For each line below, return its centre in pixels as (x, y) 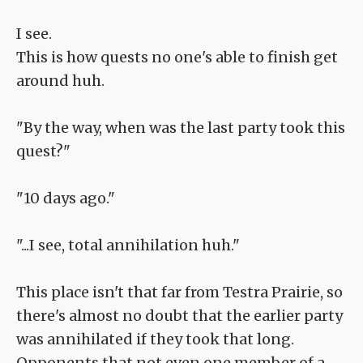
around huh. (60, 81)
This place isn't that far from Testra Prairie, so (179, 293)
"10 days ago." (66, 199)
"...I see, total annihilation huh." (128, 246)
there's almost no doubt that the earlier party (179, 316)
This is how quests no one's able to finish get (177, 58)
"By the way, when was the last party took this (181, 128)
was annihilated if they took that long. (155, 340)
